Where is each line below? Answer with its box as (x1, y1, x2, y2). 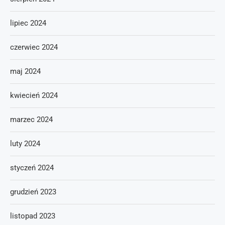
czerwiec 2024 (10, 43, 58, 52)
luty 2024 (10, 139, 40, 148)
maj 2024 (10, 67, 41, 76)
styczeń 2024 (10, 163, 54, 172)
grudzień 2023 (10, 187, 56, 196)
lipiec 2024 (10, 19, 46, 28)
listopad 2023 (10, 211, 55, 220)
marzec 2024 (10, 115, 53, 124)
